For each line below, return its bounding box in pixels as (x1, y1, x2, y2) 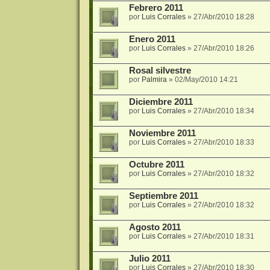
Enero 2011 (128, 34, 175, 45)
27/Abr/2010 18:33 (193, 138, 254, 147)
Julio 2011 (128, 254, 171, 264)
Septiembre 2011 (128, 191, 198, 201)
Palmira (141, 75, 167, 84)
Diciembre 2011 (128, 97, 193, 107)
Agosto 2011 (128, 222, 181, 233)
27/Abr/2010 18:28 (193, 13, 254, 22)
